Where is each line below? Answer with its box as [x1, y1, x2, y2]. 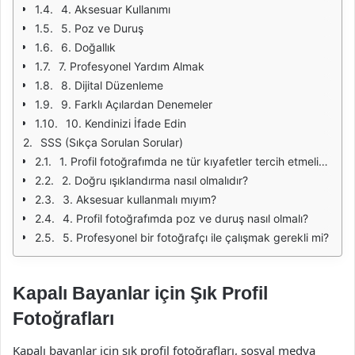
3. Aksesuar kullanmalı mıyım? [63, 193, 216, 206]
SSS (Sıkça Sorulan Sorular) [40, 136, 183, 149]
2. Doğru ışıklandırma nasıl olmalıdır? [62, 174, 248, 187]
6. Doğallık [61, 40, 116, 54]
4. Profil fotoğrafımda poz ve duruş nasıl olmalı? [63, 212, 308, 225]
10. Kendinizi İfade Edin [66, 116, 186, 130]
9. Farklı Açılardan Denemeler [61, 97, 212, 111]
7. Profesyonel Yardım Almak [59, 59, 204, 73]
